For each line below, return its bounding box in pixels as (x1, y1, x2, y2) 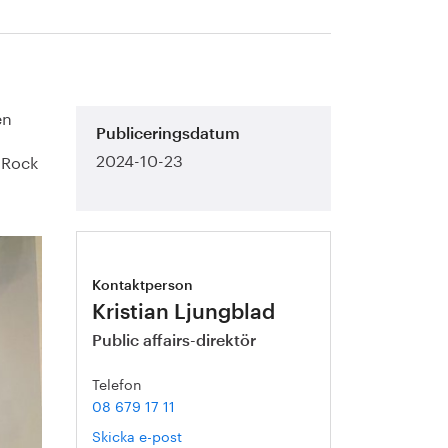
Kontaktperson (92, 279, 194, 293)
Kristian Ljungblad (92, 302, 276, 323)
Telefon (92, 372, 143, 394)
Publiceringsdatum (96, 126, 241, 142)
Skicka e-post (92, 424, 183, 446)
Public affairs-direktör (92, 333, 257, 349)
